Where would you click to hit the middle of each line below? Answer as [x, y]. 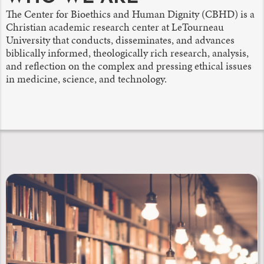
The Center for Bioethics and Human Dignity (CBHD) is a [130, 14]
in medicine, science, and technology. [86, 79]
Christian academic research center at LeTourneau [115, 27]
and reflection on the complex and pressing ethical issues [129, 66]
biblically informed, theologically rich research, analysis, [127, 53]
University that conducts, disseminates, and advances [120, 40]
